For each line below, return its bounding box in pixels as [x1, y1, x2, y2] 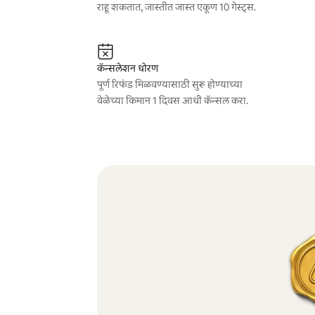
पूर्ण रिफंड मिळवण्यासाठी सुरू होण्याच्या [96, 78, 243, 91]
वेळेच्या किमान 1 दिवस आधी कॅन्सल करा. [96, 94, 248, 107]
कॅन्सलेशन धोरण [96, 62, 158, 75]
